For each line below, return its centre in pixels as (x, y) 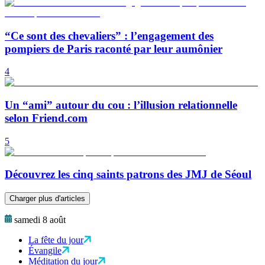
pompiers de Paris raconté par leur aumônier (114, 49)
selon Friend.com (46, 118)
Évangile (45, 251)
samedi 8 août (40, 220)
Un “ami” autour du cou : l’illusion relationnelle (121, 105)
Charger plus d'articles (47, 199)
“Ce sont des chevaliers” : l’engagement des (109, 35)
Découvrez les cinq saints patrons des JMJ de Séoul (128, 174)
